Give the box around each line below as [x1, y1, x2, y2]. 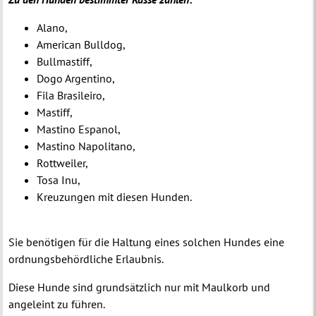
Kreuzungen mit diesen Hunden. [37, 189, 193, 204]
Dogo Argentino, [37, 71, 116, 85]
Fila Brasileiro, [37, 87, 106, 102]
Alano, [37, 20, 68, 35]
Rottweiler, [37, 155, 89, 170]
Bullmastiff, [37, 54, 93, 68]
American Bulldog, [37, 37, 126, 51]
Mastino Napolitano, [37, 138, 136, 153]
